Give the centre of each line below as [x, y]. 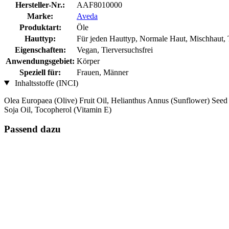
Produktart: [40, 27]
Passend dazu [32, 129]
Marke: [40, 16]
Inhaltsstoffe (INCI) [45, 83]
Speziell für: [40, 72]
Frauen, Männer [102, 72]
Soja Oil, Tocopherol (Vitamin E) [58, 109]
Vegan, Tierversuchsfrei [115, 50]
